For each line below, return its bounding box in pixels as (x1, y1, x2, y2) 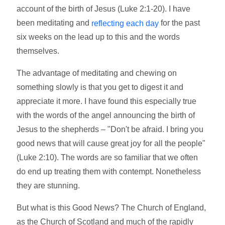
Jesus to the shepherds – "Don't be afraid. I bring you (17, 125, 204, 134)
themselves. (17, 47, 60, 56)
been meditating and (17, 18, 92, 27)
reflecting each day (91, 19, 159, 28)
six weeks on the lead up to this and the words (17, 33, 180, 42)
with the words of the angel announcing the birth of (17, 111, 195, 120)
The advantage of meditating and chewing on (17, 69, 177, 78)
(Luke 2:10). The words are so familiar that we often (17, 153, 198, 162)
